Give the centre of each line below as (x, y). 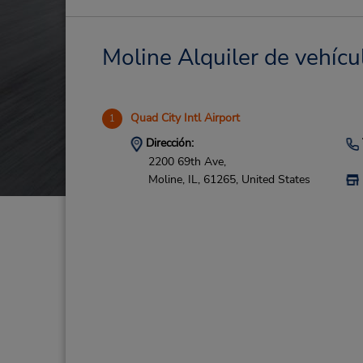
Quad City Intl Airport (185, 118)
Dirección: (168, 143)
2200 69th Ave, (187, 161)
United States (275, 180)
